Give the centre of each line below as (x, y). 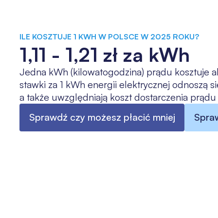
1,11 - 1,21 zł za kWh (104, 54)
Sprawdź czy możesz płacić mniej (102, 117)
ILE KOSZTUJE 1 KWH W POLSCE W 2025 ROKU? (109, 36)
